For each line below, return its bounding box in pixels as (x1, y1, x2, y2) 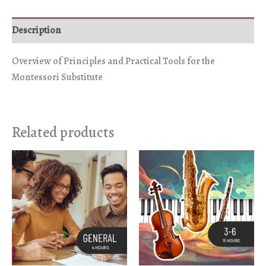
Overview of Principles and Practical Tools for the (12, 53, 215, 68)
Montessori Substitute (12, 69, 103, 84)
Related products (12, 122, 115, 142)
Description (12, 23, 61, 37)
